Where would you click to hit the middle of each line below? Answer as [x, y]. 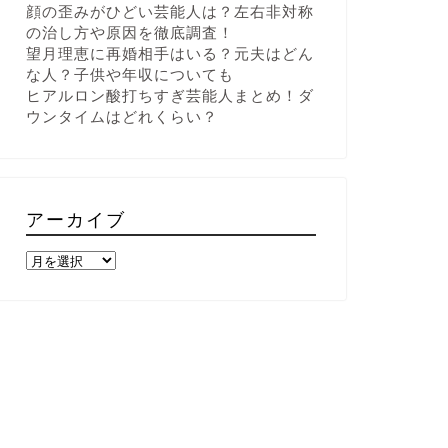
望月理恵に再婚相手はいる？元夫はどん [169, 53]
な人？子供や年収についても [129, 74]
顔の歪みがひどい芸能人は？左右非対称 [169, 11]
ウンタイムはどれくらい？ [121, 116]
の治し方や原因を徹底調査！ [129, 32]
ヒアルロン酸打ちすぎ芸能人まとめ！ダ [169, 95]
